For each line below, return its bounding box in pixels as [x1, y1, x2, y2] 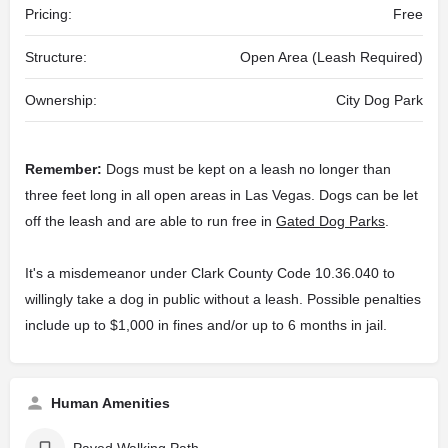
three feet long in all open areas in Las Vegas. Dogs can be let [25, 186, 418, 203]
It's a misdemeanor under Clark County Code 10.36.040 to [25, 264, 395, 281]
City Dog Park [336, 91, 423, 108]
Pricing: [25, 5, 72, 22]
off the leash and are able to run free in [25, 212, 276, 229]
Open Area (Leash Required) [240, 48, 423, 65]
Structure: [25, 48, 87, 65]
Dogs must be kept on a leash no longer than [102, 160, 391, 177]
